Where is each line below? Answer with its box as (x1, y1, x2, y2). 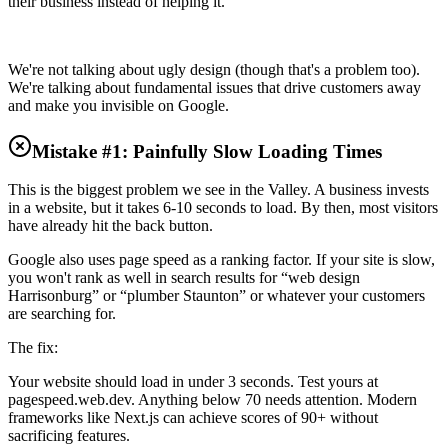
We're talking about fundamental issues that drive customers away (8, 78, 421, 96)
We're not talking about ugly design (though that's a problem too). (8, 60, 420, 78)
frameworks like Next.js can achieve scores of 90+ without (8, 409, 378, 427)
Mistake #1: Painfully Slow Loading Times (32, 140, 382, 162)
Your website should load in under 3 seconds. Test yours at (8, 373, 378, 391)
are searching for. (8, 305, 116, 323)
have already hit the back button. (8, 217, 213, 235)
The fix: (8, 339, 58, 357)
